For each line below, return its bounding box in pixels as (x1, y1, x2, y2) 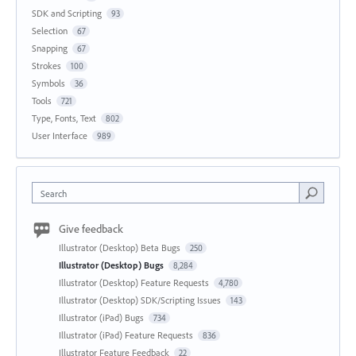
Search (41, 187, 67, 199)
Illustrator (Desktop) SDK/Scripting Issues (59, 293, 223, 306)
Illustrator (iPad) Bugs (59, 311, 146, 323)
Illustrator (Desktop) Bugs (59, 258, 166, 271)
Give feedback (59, 221, 123, 236)
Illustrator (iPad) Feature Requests (59, 328, 195, 341)
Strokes (32, 59, 61, 72)
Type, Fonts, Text (32, 111, 96, 124)
